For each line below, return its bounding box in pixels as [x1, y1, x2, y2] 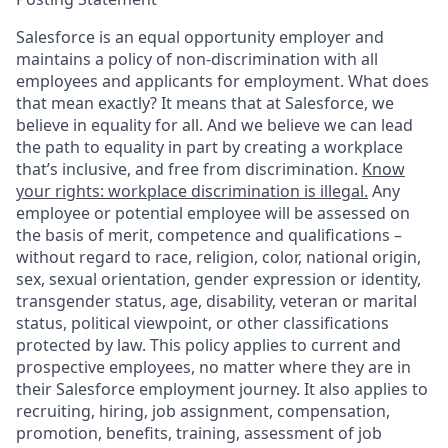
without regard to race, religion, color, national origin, [16, 246, 421, 268]
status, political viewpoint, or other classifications [16, 312, 389, 334]
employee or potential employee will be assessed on [16, 202, 410, 224]
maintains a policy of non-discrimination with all [16, 48, 378, 70]
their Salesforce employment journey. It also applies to [16, 378, 428, 400]
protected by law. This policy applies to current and [16, 334, 401, 356]
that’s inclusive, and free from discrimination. [16, 158, 362, 180]
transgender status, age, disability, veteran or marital [16, 290, 417, 312]
